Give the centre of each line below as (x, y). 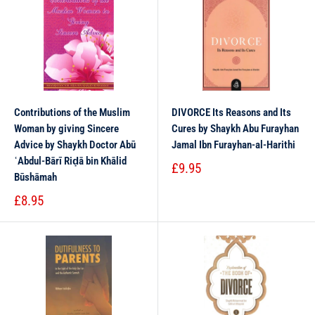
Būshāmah (36, 177)
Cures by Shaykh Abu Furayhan (235, 129)
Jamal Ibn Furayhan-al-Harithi (233, 145)
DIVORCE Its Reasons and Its (231, 112)
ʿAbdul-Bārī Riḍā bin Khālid (70, 161)
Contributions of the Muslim (72, 112)
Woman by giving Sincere (66, 129)
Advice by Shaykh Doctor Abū (75, 145)
